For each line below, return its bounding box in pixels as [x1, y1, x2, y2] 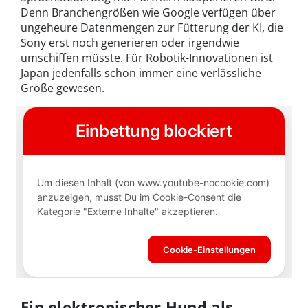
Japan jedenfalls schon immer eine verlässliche [21, 65, 261, 81]
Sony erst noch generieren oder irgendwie [21, 35, 239, 51]
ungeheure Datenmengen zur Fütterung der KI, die [21, 20, 283, 36]
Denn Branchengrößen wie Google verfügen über [21, 5, 276, 21]
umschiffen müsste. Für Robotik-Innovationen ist [21, 50, 273, 66]
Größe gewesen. [21, 80, 104, 96]
